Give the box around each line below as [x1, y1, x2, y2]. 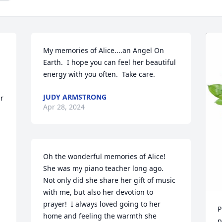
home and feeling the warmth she [43, 211, 157, 221]
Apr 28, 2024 [43, 102, 85, 111]
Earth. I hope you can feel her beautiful [43, 57, 176, 67]
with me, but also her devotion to [43, 187, 154, 197]
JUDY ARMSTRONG [43, 92, 107, 102]
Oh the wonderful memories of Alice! [43, 152, 166, 161]
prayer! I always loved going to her [43, 199, 161, 209]
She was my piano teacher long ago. [43, 164, 164, 173]
